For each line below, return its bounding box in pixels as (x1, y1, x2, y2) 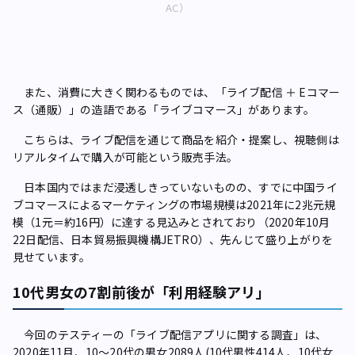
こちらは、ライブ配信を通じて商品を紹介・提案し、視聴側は (13, 132, 339, 148)
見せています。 (13, 249, 91, 265)
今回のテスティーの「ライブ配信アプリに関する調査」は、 (13, 326, 327, 343)
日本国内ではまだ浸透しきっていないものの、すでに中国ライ (13, 179, 338, 196)
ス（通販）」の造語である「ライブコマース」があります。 (13, 101, 315, 118)
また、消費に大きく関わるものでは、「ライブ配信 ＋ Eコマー (13, 84, 341, 101)
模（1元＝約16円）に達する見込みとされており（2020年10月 (13, 214, 330, 231)
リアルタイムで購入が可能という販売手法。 (13, 149, 238, 166)
